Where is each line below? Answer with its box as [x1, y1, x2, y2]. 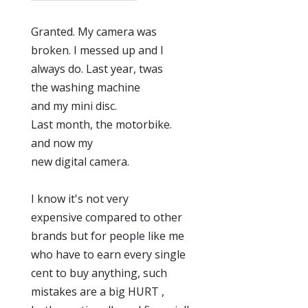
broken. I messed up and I [31, 43, 164, 58]
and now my [31, 135, 93, 151]
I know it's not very [31, 191, 129, 206]
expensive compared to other [31, 210, 182, 225]
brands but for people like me [31, 228, 184, 243]
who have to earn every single [31, 247, 186, 262]
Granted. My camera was [31, 24, 157, 39]
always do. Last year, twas [31, 61, 163, 76]
